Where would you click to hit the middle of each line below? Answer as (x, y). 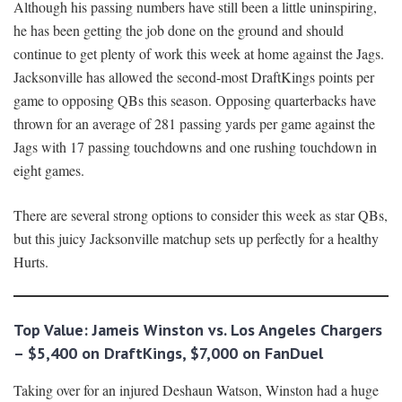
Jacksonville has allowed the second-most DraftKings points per (194, 77)
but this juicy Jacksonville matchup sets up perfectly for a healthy (196, 239)
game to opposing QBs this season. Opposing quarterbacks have (195, 100)
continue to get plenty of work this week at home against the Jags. (199, 54)
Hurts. (31, 262)
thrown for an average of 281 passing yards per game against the (194, 124)
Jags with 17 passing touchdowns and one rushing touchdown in (195, 147)
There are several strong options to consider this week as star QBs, (201, 215)
